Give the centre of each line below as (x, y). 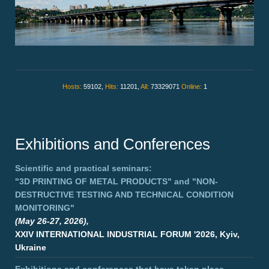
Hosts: (73, 87)
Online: (192, 87)
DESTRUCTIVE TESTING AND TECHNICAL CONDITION (124, 195)
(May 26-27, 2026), (52, 221)
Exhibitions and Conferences (113, 144)
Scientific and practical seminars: (83, 168)
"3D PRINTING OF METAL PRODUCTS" (93, 182)
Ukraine (31, 248)
